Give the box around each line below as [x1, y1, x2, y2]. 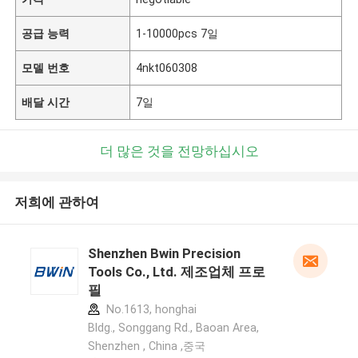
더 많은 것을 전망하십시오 [99, 142, 259, 159]
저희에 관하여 [14, 194, 99, 211]
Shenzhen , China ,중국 [87, 340, 205, 353]
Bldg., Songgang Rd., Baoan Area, [87, 321, 259, 335]
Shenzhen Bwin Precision [87, 245, 241, 262]
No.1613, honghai [102, 303, 197, 316]
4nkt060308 [136, 61, 198, 74]
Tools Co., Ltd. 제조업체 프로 [87, 264, 265, 280]
